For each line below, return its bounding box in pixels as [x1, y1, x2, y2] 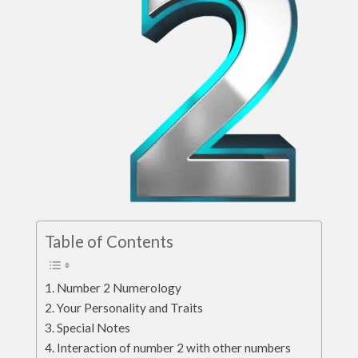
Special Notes [57, 320, 131, 336]
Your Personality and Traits [57, 300, 204, 316]
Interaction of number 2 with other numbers [57, 340, 292, 356]
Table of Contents [45, 232, 173, 252]
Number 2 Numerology [57, 280, 182, 296]
